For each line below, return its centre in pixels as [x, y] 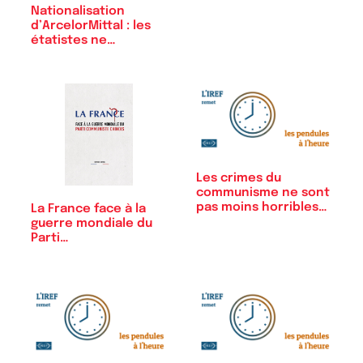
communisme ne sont [263, 192]
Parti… [50, 238]
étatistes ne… [73, 40]
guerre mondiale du [92, 223]
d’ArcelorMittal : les [91, 26]
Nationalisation [78, 11]
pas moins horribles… [262, 207]
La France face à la [88, 209]
